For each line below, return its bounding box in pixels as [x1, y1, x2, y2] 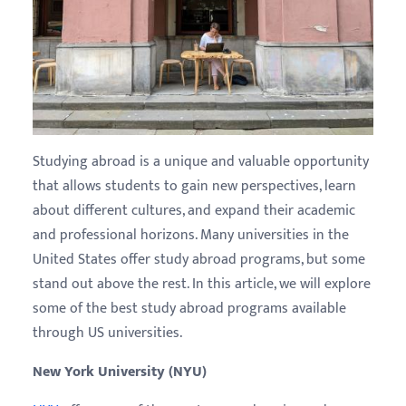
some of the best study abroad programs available [33, 296, 346, 321]
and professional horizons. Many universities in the [33, 223, 349, 247]
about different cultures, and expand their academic [33, 198, 355, 223]
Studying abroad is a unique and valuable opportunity [33, 150, 369, 174]
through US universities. [33, 321, 182, 345]
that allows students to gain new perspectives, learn [33, 174, 356, 198]
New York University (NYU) [33, 360, 207, 384]
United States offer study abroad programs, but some [33, 247, 365, 272]
